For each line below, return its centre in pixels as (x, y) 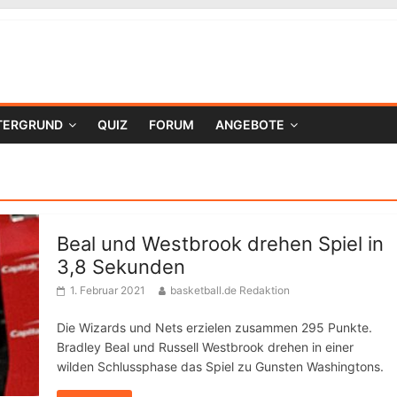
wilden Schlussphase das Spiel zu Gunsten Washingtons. (220, 366)
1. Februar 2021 (108, 290)
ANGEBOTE (250, 125)
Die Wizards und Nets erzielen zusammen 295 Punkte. (214, 327)
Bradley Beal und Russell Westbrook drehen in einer (205, 347)
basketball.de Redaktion (230, 290)
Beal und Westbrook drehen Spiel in (220, 244)
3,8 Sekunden (121, 267)
